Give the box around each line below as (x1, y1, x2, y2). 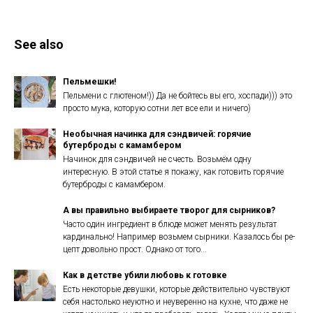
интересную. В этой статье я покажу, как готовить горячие (63, 167, 284, 177)
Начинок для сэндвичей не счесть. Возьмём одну (63, 154, 252, 165)
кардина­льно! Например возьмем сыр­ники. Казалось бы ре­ (63, 232, 295, 242)
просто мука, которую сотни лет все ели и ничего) (63, 103, 251, 114)
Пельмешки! (63, 77, 116, 87)
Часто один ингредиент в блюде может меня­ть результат (63, 219, 277, 230)
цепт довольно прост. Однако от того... (63, 245, 207, 255)
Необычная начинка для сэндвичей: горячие (63, 129, 252, 140)
